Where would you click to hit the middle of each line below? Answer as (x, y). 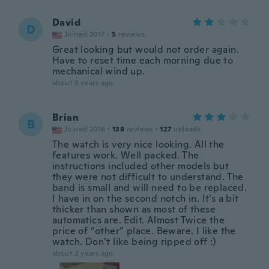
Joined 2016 (85, 129)
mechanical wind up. (99, 71)
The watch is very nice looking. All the (138, 144)
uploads (187, 129)
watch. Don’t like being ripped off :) (134, 242)
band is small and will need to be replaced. (150, 188)
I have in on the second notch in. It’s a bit (146, 198)
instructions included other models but (141, 166)
